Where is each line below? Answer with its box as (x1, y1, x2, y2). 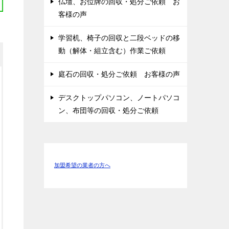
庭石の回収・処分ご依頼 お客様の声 (58, 70, 180, 78)
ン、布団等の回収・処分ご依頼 (58, 106, 158, 114)
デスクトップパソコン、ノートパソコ (58, 94, 180, 102)
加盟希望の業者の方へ (54, 162, 110, 169)
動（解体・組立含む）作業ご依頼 (58, 47, 166, 55)
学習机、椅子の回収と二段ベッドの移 (58, 34, 180, 42)
